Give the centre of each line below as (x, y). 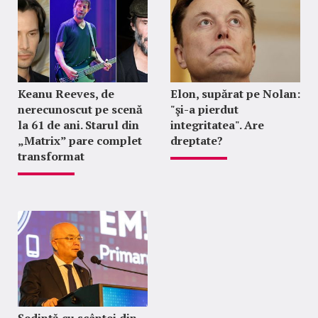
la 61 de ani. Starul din (78, 125)
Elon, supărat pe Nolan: (235, 94)
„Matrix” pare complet (80, 141)
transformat (51, 157)
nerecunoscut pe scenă (80, 110)
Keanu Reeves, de (66, 94)
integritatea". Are (217, 125)
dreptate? (196, 141)
